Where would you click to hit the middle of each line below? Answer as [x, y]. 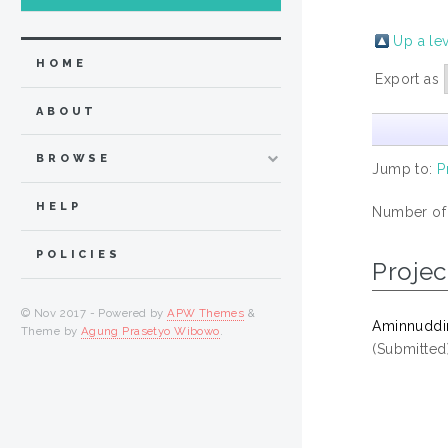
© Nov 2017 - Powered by [94, 312]
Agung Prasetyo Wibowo [150, 330]
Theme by [51, 330]
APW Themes [206, 312]
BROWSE [74, 159]
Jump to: [405, 168]
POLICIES [78, 254]
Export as [409, 78]
